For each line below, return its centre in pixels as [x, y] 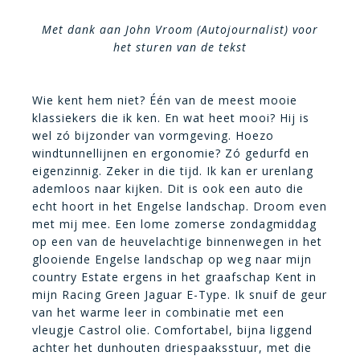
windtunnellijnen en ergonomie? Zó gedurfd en [171, 153]
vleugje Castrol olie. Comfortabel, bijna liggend [172, 330]
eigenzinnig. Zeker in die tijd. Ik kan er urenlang [173, 171]
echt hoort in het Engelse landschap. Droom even [180, 206]
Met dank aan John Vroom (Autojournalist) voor [180, 29]
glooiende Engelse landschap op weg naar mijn [172, 259]
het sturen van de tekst [180, 47]
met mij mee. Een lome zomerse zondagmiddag [174, 224]
